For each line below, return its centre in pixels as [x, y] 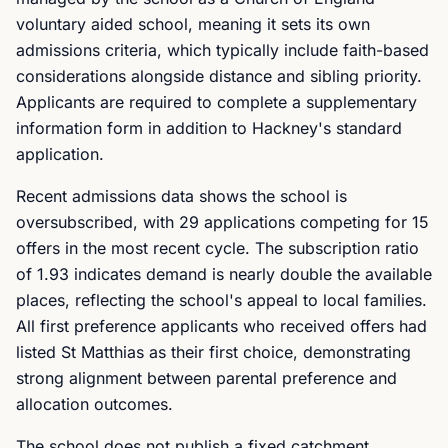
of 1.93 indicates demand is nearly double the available [224, 274]
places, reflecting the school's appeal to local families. [221, 300]
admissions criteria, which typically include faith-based [222, 50]
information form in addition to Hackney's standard [209, 128]
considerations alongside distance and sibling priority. [219, 76]
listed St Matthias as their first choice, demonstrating [213, 352]
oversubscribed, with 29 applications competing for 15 [222, 222]
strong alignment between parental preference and [206, 378]
